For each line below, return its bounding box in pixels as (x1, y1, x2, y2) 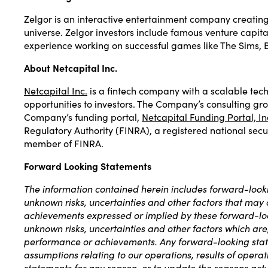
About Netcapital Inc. (24, 60, 117, 74)
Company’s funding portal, (24, 109, 142, 123)
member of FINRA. (24, 136, 103, 150)
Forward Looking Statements (24, 159, 151, 172)
